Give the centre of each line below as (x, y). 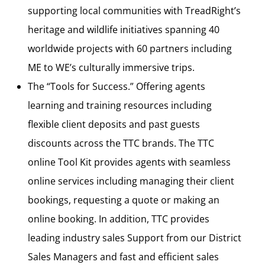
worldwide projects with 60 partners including (130, 49)
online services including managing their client (131, 181)
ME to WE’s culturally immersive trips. (111, 67)
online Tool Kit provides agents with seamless (129, 162)
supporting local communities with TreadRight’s (134, 11)
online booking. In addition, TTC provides (119, 219)
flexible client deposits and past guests (114, 124)
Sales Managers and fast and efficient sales (123, 257)
